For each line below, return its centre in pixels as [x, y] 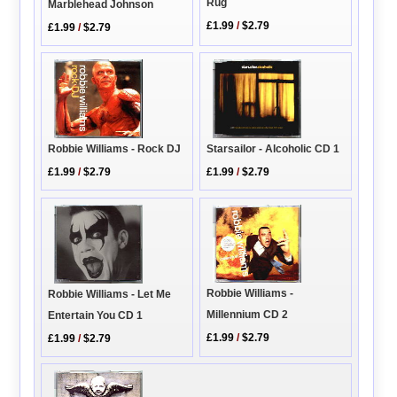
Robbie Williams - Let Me [110, 294]
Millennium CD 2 [248, 315]
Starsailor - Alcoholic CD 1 [273, 149]
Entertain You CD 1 [96, 315]
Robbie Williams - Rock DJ [115, 149]
